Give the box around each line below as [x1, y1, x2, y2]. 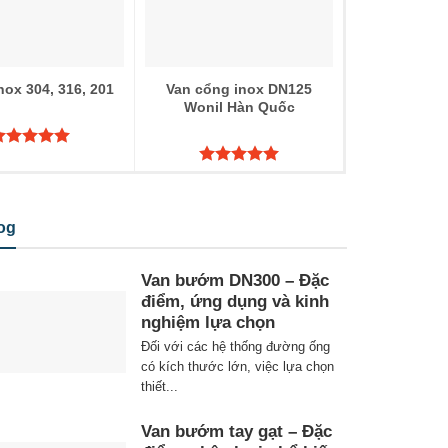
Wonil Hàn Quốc [183, 98, 295, 115]
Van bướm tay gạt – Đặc [141, 422, 332, 442]
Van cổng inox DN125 [166, 80, 312, 97]
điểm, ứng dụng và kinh [141, 292, 329, 312]
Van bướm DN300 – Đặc [141, 271, 329, 291]
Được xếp [198, 168, 266, 185]
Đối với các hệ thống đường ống [141, 338, 330, 354]
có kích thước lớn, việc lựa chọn [141, 358, 334, 374]
